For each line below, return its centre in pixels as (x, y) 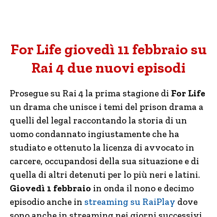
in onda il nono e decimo (142, 188)
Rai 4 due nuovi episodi (108, 68)
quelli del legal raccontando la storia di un (98, 120)
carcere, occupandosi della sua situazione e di (104, 161)
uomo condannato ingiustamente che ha (94, 134)
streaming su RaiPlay (130, 202)
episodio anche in (47, 202)
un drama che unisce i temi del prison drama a (107, 107)
